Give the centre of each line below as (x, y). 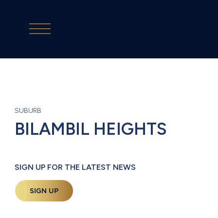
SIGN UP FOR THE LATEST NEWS (75, 167)
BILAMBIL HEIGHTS (91, 129)
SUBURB (28, 111)
